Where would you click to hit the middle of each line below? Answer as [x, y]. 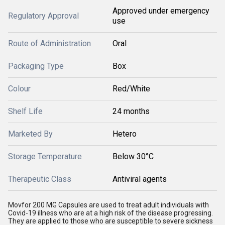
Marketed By [30, 134]
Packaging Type [36, 66]
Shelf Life [25, 111]
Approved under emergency [161, 11]
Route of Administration [49, 43]
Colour [19, 89]
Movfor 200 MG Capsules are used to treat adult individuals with [108, 205]
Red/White [131, 89]
